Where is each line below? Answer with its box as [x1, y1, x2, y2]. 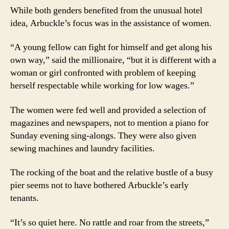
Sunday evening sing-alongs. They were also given [10, 129, 196, 142]
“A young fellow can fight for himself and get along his [10, 41, 212, 54]
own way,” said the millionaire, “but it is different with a [10, 54, 216, 66]
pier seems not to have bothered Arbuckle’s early [10, 179, 189, 192]
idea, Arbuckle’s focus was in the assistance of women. [10, 17, 216, 29]
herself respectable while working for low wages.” [10, 80, 194, 92]
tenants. [10, 192, 43, 204]
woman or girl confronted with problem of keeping [10, 67, 196, 79]
